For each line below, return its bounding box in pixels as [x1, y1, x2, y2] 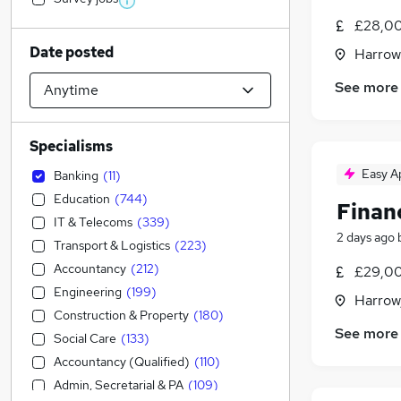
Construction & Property [54, 307, 189, 323]
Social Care [54, 330, 116, 346]
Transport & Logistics [54, 237, 170, 253]
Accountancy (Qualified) [54, 354, 190, 370]
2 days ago [337, 229, 395, 246]
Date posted [30, 43, 114, 62]
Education [54, 191, 110, 207]
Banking [54, 167, 98, 183]
